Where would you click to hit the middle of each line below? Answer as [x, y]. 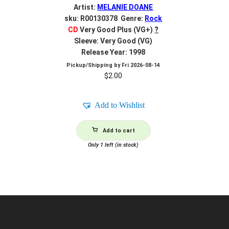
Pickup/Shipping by [94, 65]
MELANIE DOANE [125, 7]
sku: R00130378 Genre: [105, 19]
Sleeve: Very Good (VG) [113, 41]
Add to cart [119, 131]
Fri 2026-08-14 [141, 65]
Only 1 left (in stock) [113, 145]
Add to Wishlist [120, 105]
